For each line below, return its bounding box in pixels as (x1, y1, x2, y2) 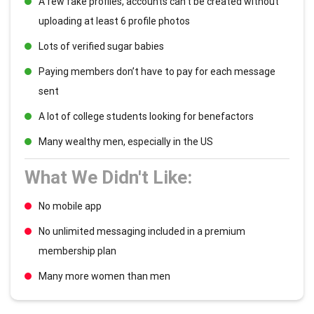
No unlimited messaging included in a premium (39, 225, 245, 237)
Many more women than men (39, 270, 170, 282)
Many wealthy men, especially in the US (39, 135, 213, 147)
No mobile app (39, 200, 102, 212)
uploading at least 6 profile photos (39, 15, 190, 27)
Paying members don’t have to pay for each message (39, 65, 275, 77)
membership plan (39, 245, 116, 257)
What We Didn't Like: (25, 166, 192, 188)
